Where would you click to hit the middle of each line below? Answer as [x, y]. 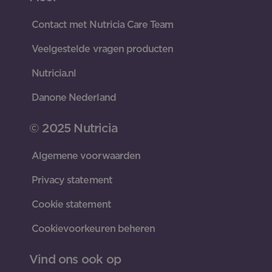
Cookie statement [71, 204]
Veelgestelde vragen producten [103, 49]
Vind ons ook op [75, 259]
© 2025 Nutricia [73, 128]
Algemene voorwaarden [86, 155]
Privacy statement [72, 180]
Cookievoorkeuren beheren [93, 228]
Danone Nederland [74, 97]
